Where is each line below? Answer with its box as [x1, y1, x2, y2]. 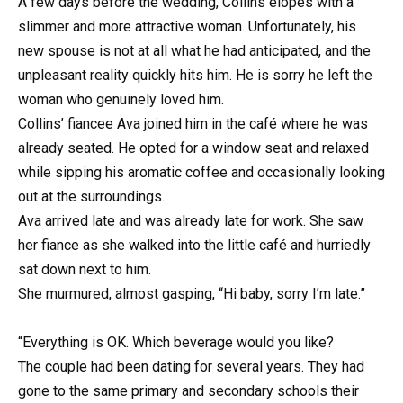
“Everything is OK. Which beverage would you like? [18, 334, 334, 352]
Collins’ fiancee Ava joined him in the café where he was [18, 115, 368, 132]
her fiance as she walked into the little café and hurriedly [18, 237, 371, 254]
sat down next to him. [18, 261, 151, 278]
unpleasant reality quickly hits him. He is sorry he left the [18, 67, 372, 84]
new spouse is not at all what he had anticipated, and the [18, 42, 371, 59]
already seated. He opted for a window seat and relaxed [18, 139, 369, 157]
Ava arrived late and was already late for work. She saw [18, 212, 363, 229]
